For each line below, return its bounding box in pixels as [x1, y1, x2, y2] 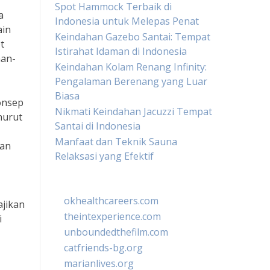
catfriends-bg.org [64, 241, 143, 254]
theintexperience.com [64, 210, 161, 223]
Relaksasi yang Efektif [55, 149, 154, 163]
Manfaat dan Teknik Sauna [55, 135, 177, 148]
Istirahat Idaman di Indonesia [55, 45, 187, 58]
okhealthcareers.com [64, 194, 159, 207]
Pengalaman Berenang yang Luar [55, 75, 207, 88]
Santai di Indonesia [55, 119, 140, 133]
